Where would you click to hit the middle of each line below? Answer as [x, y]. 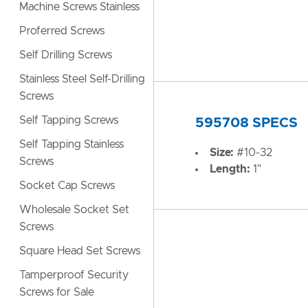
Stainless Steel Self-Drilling [82, 79]
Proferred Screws [62, 31]
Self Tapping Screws [69, 120]
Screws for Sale [57, 292]
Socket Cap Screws [67, 186]
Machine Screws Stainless [79, 7]
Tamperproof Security [74, 275]
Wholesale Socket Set [74, 210]
